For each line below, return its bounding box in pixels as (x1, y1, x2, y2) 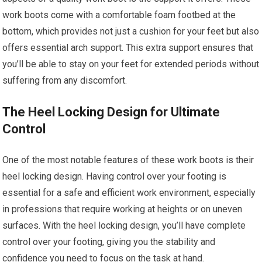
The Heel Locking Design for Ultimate (2, 105, 220, 119)
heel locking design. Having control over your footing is (2, 171, 227, 182)
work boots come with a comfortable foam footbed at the (2, 9, 236, 20)
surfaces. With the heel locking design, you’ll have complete (2, 220, 246, 231)
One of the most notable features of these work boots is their (2, 154, 254, 166)
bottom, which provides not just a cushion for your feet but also (2, 26, 260, 37)
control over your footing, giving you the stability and (2, 236, 216, 247)
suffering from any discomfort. (2, 75, 127, 86)
